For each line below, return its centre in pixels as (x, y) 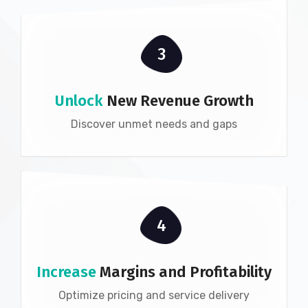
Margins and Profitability (184, 272)
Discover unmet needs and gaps (154, 124)
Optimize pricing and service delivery (154, 296)
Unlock (80, 101)
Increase (66, 272)
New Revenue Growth (180, 101)
